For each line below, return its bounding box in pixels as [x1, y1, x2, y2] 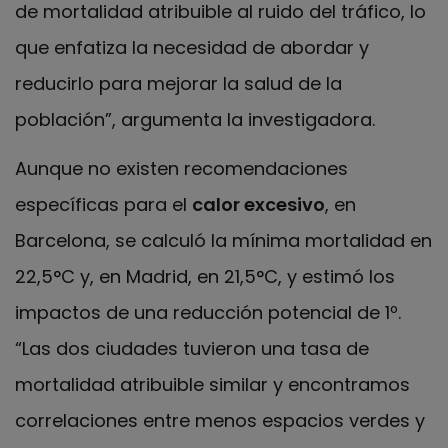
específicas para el [15, 191, 192, 217]
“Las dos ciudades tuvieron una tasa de [15, 335, 369, 361]
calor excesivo [192, 191, 325, 217]
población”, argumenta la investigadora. [15, 107, 375, 133]
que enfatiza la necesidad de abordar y [15, 35, 369, 61]
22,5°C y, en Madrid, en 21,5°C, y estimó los [15, 263, 395, 289]
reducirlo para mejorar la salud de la [15, 71, 342, 97]
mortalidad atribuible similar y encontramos [15, 371, 410, 397]
